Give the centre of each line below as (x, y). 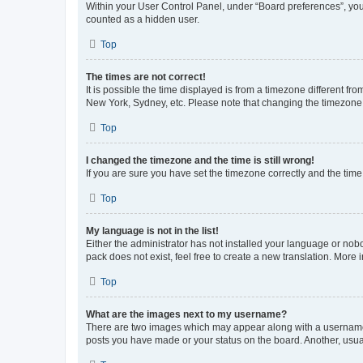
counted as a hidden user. (143, 19)
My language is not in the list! (152, 231)
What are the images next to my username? (186, 314)
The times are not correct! (146, 77)
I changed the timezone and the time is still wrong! (200, 160)
